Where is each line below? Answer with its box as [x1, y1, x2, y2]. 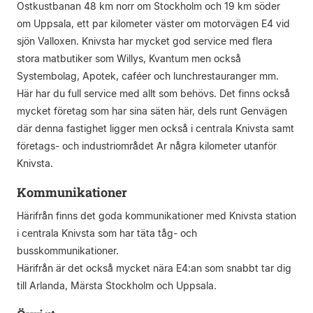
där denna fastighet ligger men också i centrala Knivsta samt [17, 122, 294, 134]
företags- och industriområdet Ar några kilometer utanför [17, 140, 277, 152]
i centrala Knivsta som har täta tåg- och [17, 227, 197, 239]
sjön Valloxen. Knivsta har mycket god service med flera [17, 35, 272, 47]
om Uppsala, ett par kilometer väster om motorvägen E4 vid [17, 17, 290, 29]
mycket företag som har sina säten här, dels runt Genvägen [17, 105, 287, 117]
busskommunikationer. [17, 245, 119, 256]
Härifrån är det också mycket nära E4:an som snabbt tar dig [17, 262, 291, 274]
